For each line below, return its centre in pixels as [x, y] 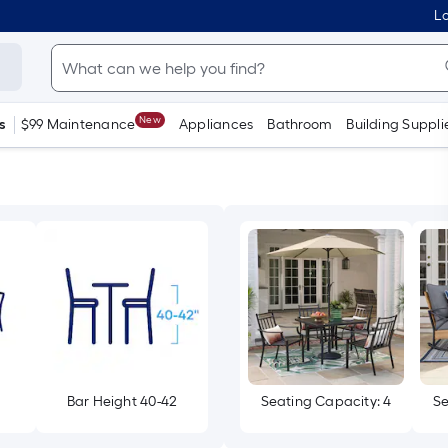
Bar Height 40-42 [122, 401]
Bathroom [300, 124]
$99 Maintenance [78, 124]
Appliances [216, 124]
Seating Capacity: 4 [326, 401]
